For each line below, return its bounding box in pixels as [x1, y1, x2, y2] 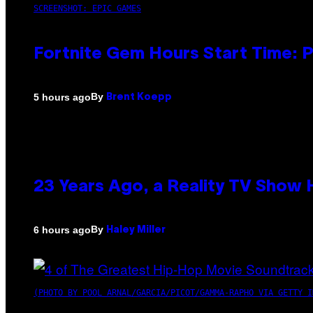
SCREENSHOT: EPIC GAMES [34, 3, 141, 14]
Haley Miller [106, 226, 166, 235]
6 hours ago [34, 224, 91, 235]
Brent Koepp [106, 93, 172, 103]
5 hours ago [34, 91, 91, 103]
